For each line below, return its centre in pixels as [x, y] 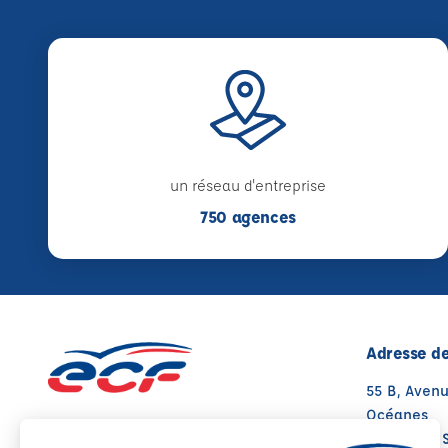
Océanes [397, 415]
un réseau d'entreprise [248, 186]
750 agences [248, 217]
